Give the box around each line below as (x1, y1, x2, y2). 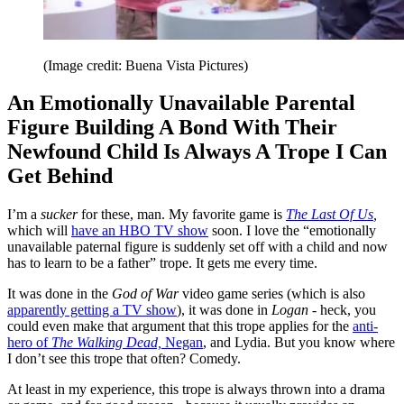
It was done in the (7, 286, 112, 302)
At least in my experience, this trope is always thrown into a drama (7, 381, 385, 398)
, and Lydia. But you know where (203, 335, 395, 351)
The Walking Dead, (51, 335, 165, 351)
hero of (7, 335, 51, 351)
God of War (112, 286, 182, 302)
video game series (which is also (182, 286, 365, 302)
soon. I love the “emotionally (208, 223, 376, 239)
